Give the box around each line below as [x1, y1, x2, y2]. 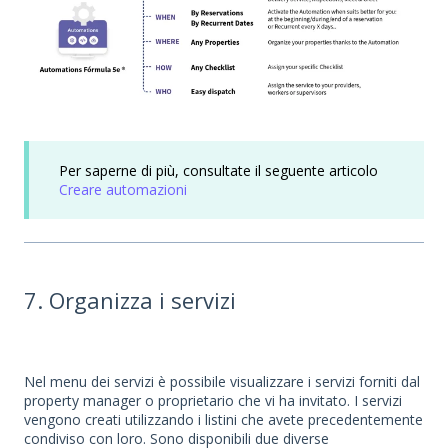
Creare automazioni [59, 180, 191, 200]
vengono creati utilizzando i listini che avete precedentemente [24, 410, 423, 430]
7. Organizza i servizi [24, 284, 242, 315]
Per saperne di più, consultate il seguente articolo [59, 161, 378, 181]
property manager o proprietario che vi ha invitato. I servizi [24, 391, 402, 411]
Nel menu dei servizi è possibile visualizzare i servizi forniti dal [24, 372, 420, 392]
